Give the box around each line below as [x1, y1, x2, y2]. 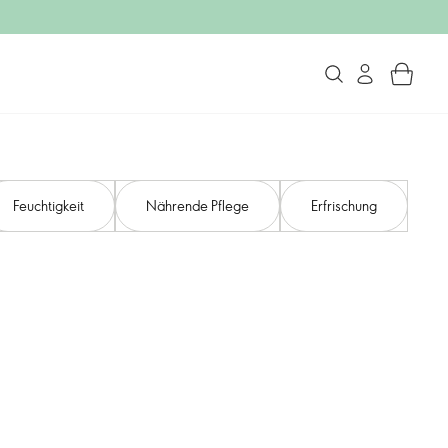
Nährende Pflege [146, 196, 249, 215]
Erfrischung [311, 196, 377, 215]
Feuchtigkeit [13, 196, 84, 215]
